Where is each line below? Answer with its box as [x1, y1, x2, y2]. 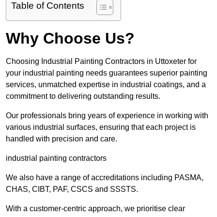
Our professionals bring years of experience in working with [6, 111, 208, 120]
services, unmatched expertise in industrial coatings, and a [6, 80, 206, 89]
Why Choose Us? [6, 30, 135, 47]
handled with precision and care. [6, 135, 119, 143]
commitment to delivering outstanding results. [6, 92, 160, 101]
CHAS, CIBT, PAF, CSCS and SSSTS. [6, 185, 138, 194]
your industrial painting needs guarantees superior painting [6, 69, 207, 77]
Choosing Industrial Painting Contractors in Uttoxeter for [6, 57, 197, 66]
